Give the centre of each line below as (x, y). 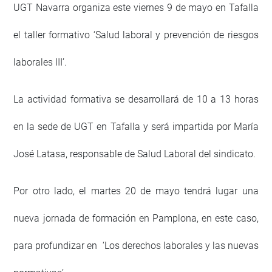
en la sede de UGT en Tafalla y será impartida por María (136, 126)
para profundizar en (57, 245)
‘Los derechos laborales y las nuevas (180, 245)
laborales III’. (40, 62)
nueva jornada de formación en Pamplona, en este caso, (136, 218)
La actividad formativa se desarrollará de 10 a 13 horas (136, 99)
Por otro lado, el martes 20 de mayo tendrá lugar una (136, 191)
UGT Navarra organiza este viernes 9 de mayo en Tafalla (136, 7)
